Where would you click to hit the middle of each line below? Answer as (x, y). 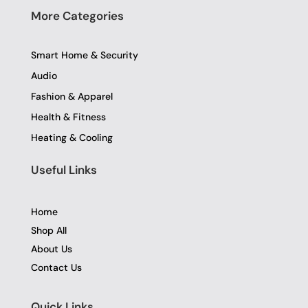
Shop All (49, 231)
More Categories (77, 15)
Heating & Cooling (72, 138)
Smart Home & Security (85, 55)
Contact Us (56, 268)
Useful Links (64, 170)
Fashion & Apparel (72, 97)
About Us (52, 249)
